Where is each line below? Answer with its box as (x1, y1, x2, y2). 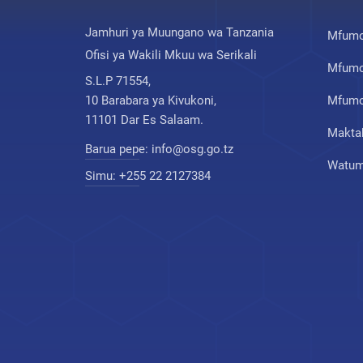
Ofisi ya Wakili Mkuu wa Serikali (85, 47, 257, 62)
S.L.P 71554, (85, 73, 151, 88)
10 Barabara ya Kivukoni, (85, 92, 216, 108)
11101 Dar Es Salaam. (85, 112, 203, 127)
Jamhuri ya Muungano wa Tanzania (85, 24, 274, 40)
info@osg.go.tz (152, 141, 233, 156)
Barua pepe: (85, 141, 152, 156)
